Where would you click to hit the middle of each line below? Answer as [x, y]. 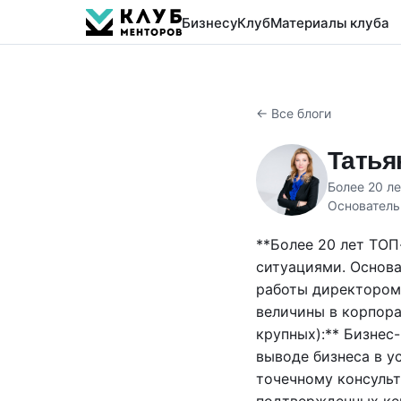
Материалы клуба [330, 22]
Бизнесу [210, 22]
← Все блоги [294, 113]
